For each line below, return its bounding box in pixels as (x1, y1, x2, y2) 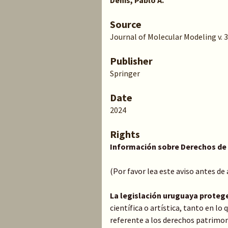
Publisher (110, 54, 153, 67)
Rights (110, 128, 140, 140)
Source (110, 18, 141, 31)
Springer (110, 68, 140, 78)
